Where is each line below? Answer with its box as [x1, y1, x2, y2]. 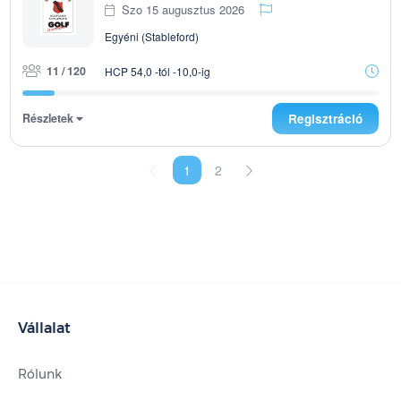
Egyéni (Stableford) [105, 29, 199, 44]
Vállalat [18, 320, 71, 337]
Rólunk [18, 366, 62, 382]
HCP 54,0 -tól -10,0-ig [105, 63, 210, 79]
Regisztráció [288, 110, 363, 127]
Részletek [22, 110, 76, 126]
